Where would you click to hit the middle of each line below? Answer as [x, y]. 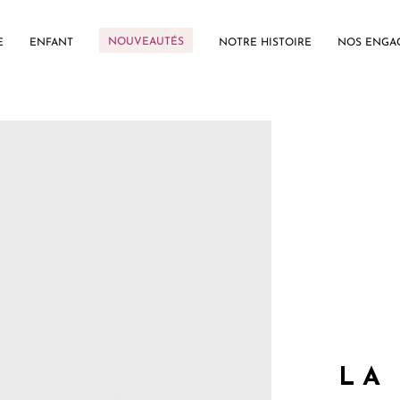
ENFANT [52, 43]
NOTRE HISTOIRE [266, 43]
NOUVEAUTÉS [146, 42]
